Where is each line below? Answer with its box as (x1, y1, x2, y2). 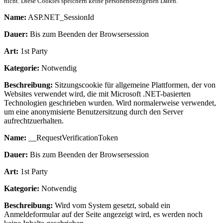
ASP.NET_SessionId (26, 12, 94, 21)
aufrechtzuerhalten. (4, 116, 64, 125)
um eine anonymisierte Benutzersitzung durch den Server (4, 107, 183, 116)
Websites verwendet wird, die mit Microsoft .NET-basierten (4, 89, 191, 98)
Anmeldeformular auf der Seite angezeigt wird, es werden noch (4, 210, 203, 219)
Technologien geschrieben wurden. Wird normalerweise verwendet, (4, 98, 216, 107)
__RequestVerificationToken (26, 133, 118, 142)
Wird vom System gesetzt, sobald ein (53, 201, 170, 210)
